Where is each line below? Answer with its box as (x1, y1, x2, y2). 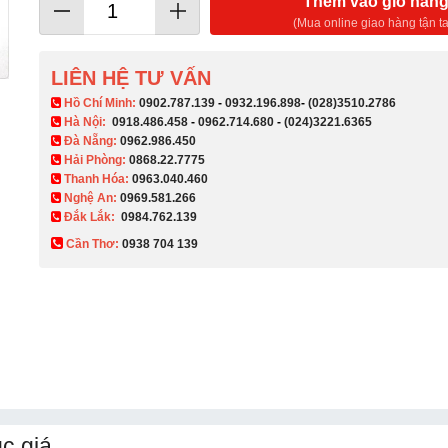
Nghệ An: (61, 190, 121, 205)
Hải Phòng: (61, 152, 130, 167)
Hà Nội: (61, 114, 113, 129)
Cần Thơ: (63, 236, 123, 251)
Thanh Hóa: (61, 171, 133, 186)
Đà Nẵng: (61, 133, 121, 148)
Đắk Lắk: (61, 209, 119, 224)
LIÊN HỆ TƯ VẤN (51, 66, 212, 89)
